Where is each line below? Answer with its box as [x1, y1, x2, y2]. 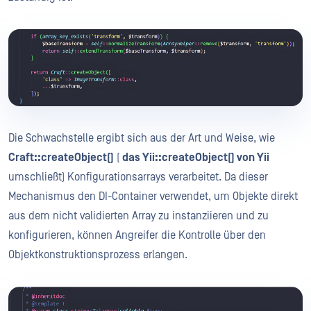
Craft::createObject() [8, 151, 114, 164]
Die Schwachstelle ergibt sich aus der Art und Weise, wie [8, 131, 275, 144]
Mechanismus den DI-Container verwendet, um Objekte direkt [8, 190, 298, 203]
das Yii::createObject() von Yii [122, 151, 269, 164]
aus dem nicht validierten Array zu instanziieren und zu [8, 209, 269, 222]
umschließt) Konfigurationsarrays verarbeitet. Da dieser [8, 170, 268, 183]
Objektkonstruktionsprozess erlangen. [8, 248, 187, 261]
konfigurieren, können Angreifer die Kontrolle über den [8, 228, 266, 242]
